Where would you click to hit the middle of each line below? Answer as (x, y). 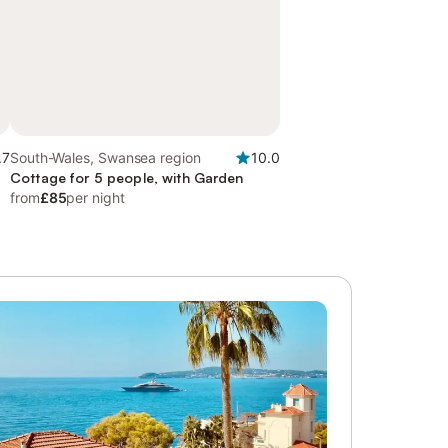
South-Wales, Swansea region (106, 157)
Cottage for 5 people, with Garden (127, 177)
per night (95, 197)
